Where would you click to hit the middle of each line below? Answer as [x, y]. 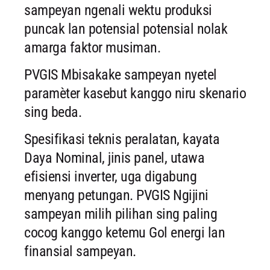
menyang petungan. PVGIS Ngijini [116, 196]
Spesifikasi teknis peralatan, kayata [122, 140]
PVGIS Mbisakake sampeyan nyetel [121, 75]
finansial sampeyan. [80, 252]
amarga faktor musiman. [92, 48]
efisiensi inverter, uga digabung [110, 177]
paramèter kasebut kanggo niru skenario [135, 94]
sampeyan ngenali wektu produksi [118, 11]
